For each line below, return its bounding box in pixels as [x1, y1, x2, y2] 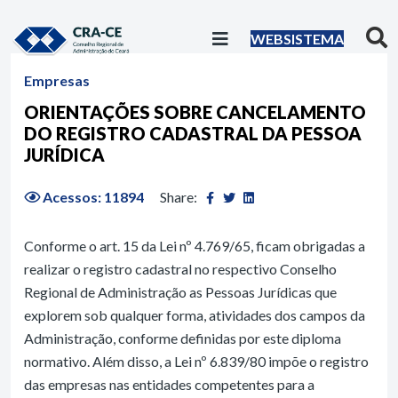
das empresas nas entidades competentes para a [24, 376, 314, 393]
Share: [160, 188, 197, 205]
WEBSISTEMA [250, 29, 344, 47]
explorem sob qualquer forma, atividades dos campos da [24, 306, 365, 323]
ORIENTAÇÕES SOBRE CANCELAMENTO [24, 101, 366, 123]
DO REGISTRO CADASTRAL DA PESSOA [24, 123, 362, 144]
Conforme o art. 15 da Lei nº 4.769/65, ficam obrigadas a [24, 237, 365, 254]
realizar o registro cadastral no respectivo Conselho [24, 260, 337, 277]
